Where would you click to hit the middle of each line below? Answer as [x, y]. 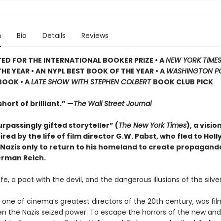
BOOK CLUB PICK [183, 82]
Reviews [95, 36]
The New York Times [152, 125]
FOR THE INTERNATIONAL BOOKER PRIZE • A [88, 60]
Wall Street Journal [119, 104]
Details [54, 36]
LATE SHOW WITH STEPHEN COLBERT [92, 82]
